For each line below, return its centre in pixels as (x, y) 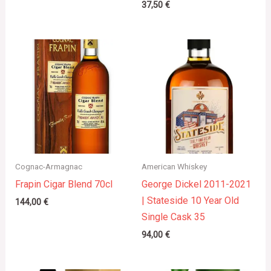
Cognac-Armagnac (48, 166)
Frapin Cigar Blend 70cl (64, 184)
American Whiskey (174, 166)
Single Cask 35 (173, 217)
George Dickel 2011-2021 (196, 184)
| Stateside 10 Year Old (190, 200)
